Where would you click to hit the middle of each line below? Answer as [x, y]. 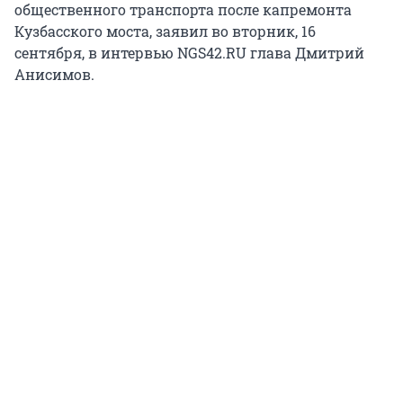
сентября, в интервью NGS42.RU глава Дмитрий [189, 53]
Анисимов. [54, 75]
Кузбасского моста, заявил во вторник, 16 [165, 31]
